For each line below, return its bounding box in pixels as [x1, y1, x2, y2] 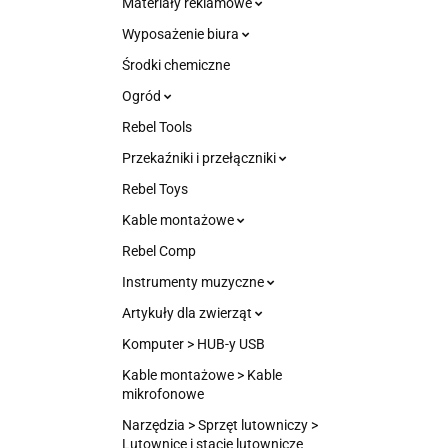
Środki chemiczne [122, 57, 230, 73]
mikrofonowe [122, 386, 204, 402]
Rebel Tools [122, 119, 192, 135]
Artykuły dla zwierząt [122, 305, 255, 321]
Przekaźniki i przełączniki [122, 150, 279, 166]
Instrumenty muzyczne [122, 274, 267, 290]
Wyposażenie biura [122, 26, 242, 42]
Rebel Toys [122, 181, 188, 197]
